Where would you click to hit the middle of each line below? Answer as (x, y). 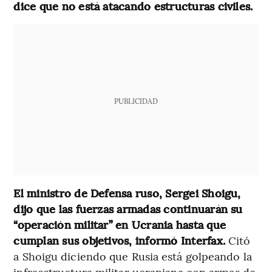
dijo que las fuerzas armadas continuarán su (128, 208)
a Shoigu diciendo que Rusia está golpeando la (133, 256)
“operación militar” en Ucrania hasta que (120, 224)
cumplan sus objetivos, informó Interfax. (119, 240)
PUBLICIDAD (136, 100)
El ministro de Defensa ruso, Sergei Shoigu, (127, 192)
